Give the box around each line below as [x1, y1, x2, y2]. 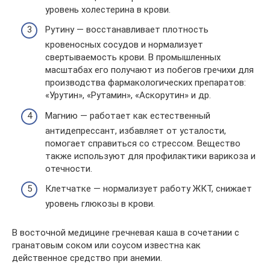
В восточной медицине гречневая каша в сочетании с [12, 227, 239, 238]
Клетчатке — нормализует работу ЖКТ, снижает [45, 183, 252, 194]
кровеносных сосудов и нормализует [45, 39, 203, 50]
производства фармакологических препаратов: [45, 77, 246, 88]
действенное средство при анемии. [12, 253, 162, 263]
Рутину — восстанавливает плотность [45, 24, 209, 35]
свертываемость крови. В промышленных [45, 52, 221, 63]
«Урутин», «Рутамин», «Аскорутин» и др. [45, 90, 211, 101]
